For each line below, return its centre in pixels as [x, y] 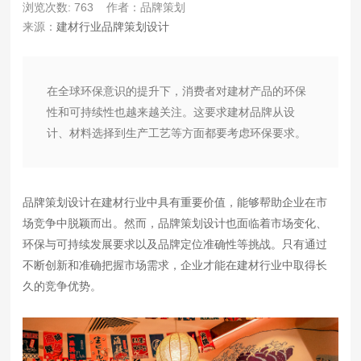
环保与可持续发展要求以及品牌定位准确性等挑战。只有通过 [175, 244]
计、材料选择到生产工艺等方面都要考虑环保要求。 [177, 133]
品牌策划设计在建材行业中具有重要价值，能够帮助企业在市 [175, 202]
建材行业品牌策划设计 [113, 26]
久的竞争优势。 [62, 286]
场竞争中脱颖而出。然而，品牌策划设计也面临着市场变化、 [175, 223]
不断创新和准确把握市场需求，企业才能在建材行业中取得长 [175, 265]
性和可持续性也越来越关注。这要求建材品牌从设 [171, 112]
